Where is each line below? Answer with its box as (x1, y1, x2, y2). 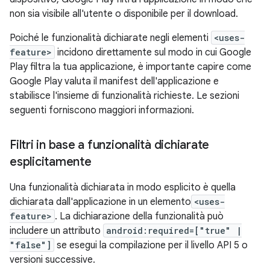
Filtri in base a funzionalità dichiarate (10, 137, 209, 152)
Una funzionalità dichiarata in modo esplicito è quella (10, 181, 236, 193)
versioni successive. (10, 254, 95, 266)
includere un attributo (10, 225, 103, 237)
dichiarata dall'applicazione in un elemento (10, 196, 191, 208)
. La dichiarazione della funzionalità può (55, 210, 224, 222)
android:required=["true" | (106, 225, 242, 236)
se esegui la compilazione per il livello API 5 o (54, 239, 248, 251)
